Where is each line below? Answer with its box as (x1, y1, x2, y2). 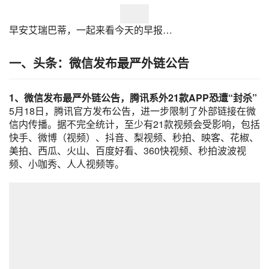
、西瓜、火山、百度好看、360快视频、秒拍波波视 (28, 144, 246, 158)
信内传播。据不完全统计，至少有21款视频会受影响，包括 (9, 117, 260, 131)
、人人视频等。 (57, 157, 124, 171)
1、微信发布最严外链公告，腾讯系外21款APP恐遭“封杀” (9, 91, 257, 105)
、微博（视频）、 (28, 130, 105, 145)
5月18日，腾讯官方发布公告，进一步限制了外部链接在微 (9, 104, 256, 118)
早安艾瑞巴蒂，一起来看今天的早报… (9, 23, 172, 37)
